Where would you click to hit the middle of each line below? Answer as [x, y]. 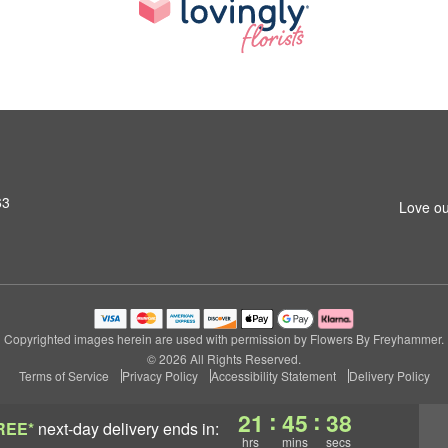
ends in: [190, 428]
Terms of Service [63, 375]
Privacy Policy [159, 375]
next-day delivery [98, 428]
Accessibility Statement [273, 375]
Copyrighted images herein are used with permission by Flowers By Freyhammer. [224, 338]
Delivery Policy [389, 375]
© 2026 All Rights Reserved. [224, 358]
